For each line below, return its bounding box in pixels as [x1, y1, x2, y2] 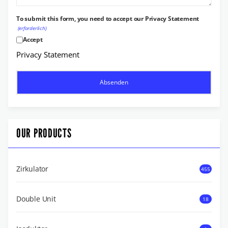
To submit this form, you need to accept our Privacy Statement [16, 14, 199, 23]
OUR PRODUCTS [16, 125, 72, 140]
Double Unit [16, 193, 56, 204]
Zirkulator [16, 163, 48, 174]
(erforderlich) [17, 24, 47, 32]
